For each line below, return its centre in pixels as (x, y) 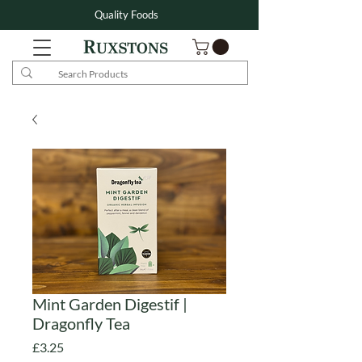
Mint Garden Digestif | (110, 304)
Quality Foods (126, 15)
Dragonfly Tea (81, 324)
